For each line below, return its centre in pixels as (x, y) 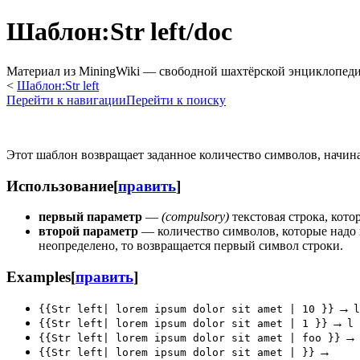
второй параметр (88, 231)
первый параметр (90, 217)
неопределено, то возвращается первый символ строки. (191, 246)
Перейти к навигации (66, 100)
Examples (39, 277)
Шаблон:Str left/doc (119, 32)
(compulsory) (195, 217)
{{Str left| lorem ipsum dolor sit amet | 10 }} (186, 309)
